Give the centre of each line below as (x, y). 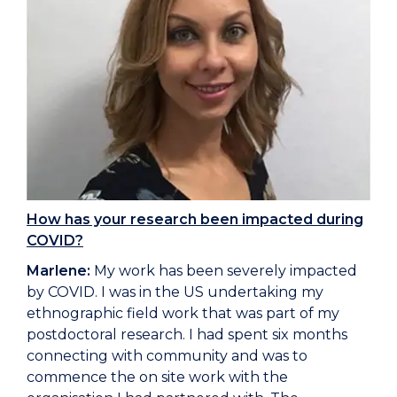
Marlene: (58, 271)
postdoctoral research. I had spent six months (187, 335)
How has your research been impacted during (195, 220)
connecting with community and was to (167, 356)
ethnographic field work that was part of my (183, 314)
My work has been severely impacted (224, 271)
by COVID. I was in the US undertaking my (175, 292)
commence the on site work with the (157, 378)
